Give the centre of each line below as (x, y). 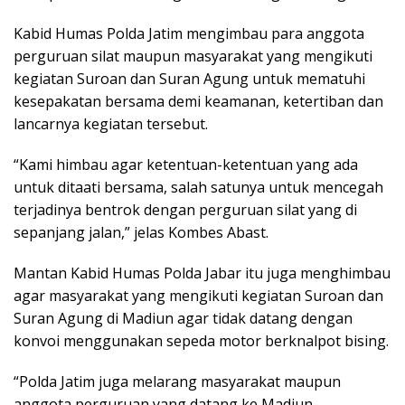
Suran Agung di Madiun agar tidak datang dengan (183, 319)
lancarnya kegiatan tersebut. (111, 124)
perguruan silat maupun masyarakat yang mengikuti (193, 57)
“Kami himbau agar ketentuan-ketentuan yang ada (186, 165)
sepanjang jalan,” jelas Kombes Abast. (141, 233)
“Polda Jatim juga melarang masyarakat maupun (177, 382)
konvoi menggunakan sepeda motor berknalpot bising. (201, 341)
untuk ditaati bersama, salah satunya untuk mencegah (198, 188)
